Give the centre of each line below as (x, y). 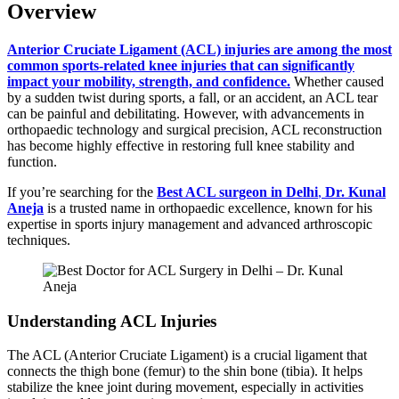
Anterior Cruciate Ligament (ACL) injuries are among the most (199, 49)
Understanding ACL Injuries (112, 321)
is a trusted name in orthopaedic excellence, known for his (208, 208)
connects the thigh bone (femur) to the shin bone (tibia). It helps (185, 371)
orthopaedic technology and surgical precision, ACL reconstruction (195, 129)
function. (32, 161)
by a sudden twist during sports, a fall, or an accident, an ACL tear (192, 97)
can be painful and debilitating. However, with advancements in (186, 113)
